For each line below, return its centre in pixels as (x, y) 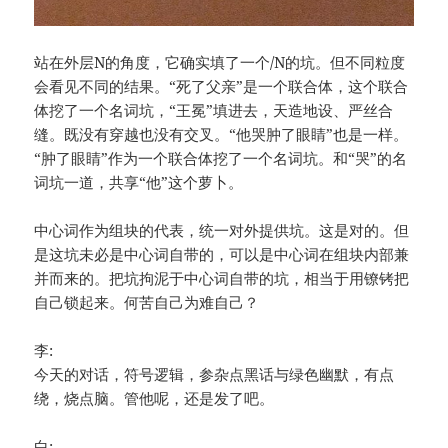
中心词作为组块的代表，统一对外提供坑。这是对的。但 (222, 230)
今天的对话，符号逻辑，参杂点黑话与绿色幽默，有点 (214, 374)
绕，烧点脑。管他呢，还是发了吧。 (154, 398)
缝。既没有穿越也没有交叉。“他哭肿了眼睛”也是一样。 (221, 134)
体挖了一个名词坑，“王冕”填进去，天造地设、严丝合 (214, 110)
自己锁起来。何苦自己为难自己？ (147, 302)
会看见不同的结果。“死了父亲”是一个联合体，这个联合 (221, 86)
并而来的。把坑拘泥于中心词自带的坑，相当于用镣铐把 (222, 278)
